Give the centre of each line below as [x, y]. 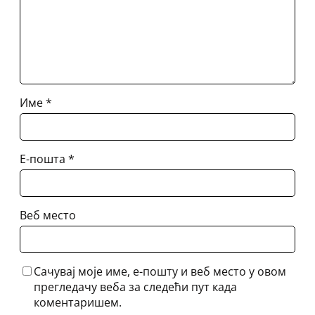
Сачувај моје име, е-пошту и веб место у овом [160, 271]
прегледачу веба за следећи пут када [135, 287]
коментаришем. [78, 302]
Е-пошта [44, 159]
